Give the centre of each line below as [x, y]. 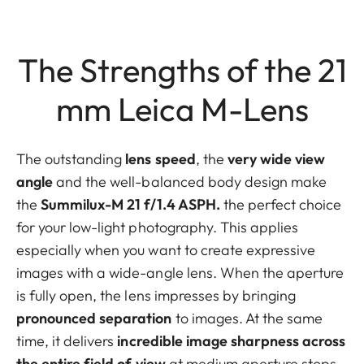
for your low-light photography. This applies [158, 227]
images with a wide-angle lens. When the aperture [180, 272]
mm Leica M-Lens [182, 108]
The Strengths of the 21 [182, 69]
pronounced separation [94, 318]
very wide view [276, 158]
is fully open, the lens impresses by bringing [156, 295]
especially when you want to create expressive [166, 249]
